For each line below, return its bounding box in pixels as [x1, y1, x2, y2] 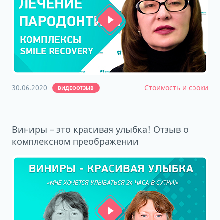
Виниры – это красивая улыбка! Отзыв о [12, 123, 189, 135]
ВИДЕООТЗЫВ [58, 84, 94, 91]
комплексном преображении [12, 136, 138, 147]
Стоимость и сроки [144, 83, 208, 92]
